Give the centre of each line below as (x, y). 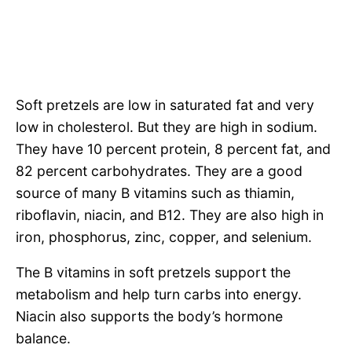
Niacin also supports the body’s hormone (149, 317)
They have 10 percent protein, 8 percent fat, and (173, 148)
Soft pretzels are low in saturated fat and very (165, 104)
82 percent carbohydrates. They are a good (159, 170)
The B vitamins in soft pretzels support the (153, 273)
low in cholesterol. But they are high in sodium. (167, 126)
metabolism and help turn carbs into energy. (159, 295)
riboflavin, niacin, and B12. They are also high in (170, 214)
